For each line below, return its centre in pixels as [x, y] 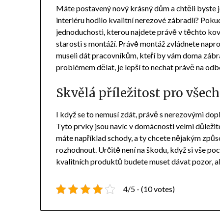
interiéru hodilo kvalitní [96, 20]
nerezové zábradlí [165, 20]
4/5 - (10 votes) [149, 189]
